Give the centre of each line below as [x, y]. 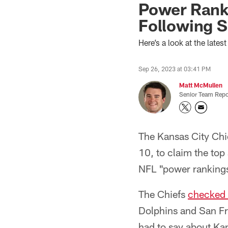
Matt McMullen [201, 85]
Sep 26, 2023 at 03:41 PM [175, 69]
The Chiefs [163, 194]
